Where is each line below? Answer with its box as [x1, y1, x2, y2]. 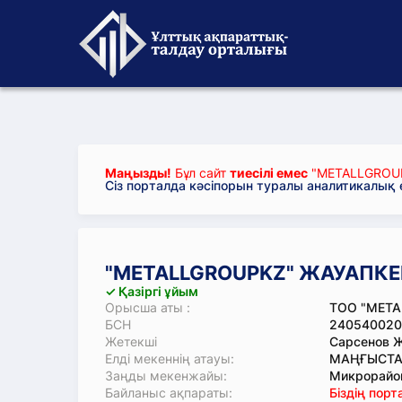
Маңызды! [105, 165, 171, 180]
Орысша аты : [105, 300, 190, 315]
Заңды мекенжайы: [105, 368, 227, 383]
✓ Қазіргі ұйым [105, 284, 198, 299]
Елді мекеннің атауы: [105, 351, 234, 366]
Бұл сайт [171, 165, 230, 180]
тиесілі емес [230, 165, 308, 180]
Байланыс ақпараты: [105, 385, 232, 400]
